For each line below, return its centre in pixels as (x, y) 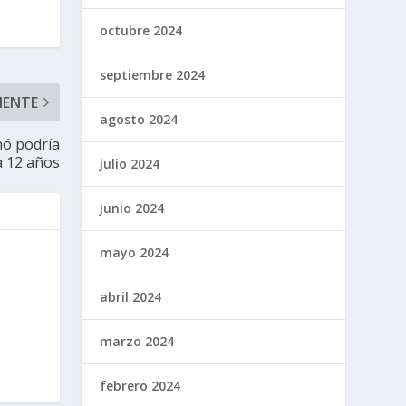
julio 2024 (130, 163)
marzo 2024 (137, 341)
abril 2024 (131, 296)
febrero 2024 (140, 385)
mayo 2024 (135, 252)
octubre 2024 (141, 30)
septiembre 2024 (153, 74)
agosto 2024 (139, 119)
